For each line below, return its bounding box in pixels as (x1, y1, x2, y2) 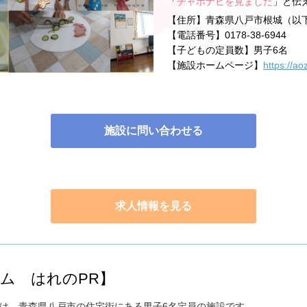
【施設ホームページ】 (167, 60, 263, 71)
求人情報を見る (115, 200, 192, 212)
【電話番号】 (167, 29, 225, 40)
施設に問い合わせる (104, 125, 203, 136)
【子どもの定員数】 (167, 45, 254, 56)
